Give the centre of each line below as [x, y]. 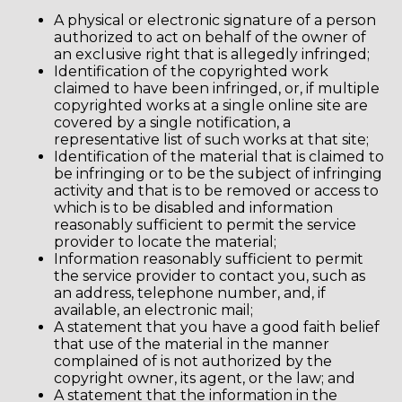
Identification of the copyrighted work [191, 72]
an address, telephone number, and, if [190, 293]
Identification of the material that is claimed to [219, 157]
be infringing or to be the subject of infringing [218, 174]
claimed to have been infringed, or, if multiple [217, 89]
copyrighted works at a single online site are [211, 106]
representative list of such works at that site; [211, 140]
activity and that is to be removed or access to [216, 191]
